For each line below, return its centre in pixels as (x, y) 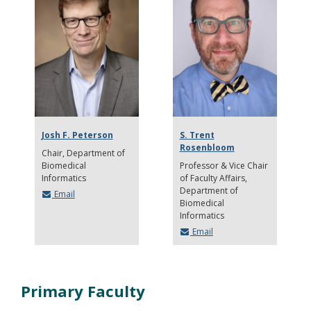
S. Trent (197, 135)
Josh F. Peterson (77, 135)
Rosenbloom (207, 147)
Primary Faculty (83, 291)
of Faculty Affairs (212, 178)
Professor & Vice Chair (224, 165)
